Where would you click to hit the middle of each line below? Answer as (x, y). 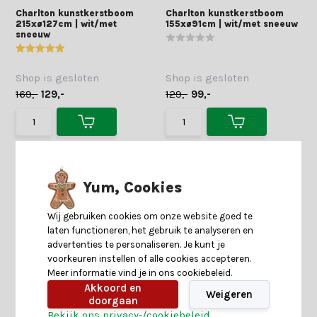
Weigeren (229, 294)
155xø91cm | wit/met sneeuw (232, 24)
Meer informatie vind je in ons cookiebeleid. (140, 272)
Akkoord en (113, 288)
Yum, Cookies (133, 188)
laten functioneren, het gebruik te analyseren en (151, 230)
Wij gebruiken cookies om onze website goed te (150, 216)
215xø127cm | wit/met (67, 24)
